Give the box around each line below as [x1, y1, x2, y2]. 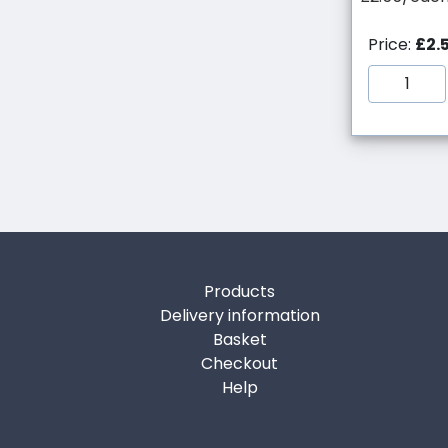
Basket [212, 328, 267, 352]
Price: [367, 33, 415, 57]
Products [204, 280, 276, 304]
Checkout [201, 352, 279, 376]
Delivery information [159, 304, 320, 328]
